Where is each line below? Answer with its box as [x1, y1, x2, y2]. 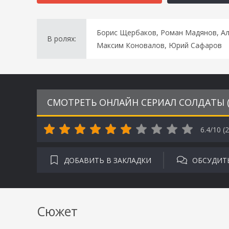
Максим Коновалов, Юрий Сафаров [97, 40, 222, 50]
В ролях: [47, 34, 76, 43]
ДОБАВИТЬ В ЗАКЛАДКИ [64, 155, 151, 165]
